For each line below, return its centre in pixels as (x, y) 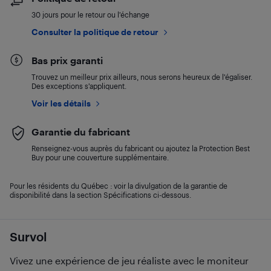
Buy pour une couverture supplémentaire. (100, 157)
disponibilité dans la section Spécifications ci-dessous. (100, 195)
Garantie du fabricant (81, 132)
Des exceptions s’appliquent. (79, 86)
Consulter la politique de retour (95, 32)
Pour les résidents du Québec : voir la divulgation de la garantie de (119, 186)
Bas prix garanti (67, 60)
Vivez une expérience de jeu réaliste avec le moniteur (129, 260)
